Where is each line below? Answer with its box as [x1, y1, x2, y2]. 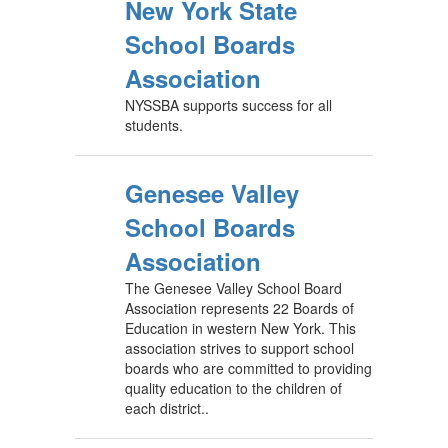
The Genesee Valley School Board [125, 278, 342, 298]
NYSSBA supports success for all [125, 95, 332, 115]
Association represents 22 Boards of [125, 298, 354, 318]
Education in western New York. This [125, 318, 356, 338]
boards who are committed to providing [125, 358, 372, 378]
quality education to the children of [125, 378, 342, 398]
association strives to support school [125, 338, 354, 358]
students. [125, 115, 183, 135]
